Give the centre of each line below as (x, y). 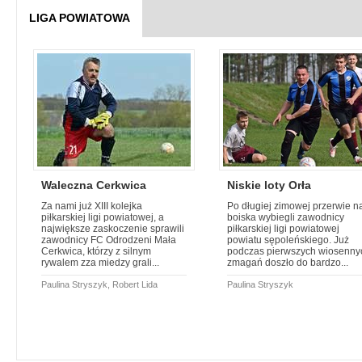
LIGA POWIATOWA (80, 18)
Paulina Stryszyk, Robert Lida (99, 284)
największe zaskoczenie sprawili (113, 229)
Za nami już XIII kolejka (92, 206)
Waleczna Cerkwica (94, 185)
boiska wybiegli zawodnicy (286, 217)
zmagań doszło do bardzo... (288, 263)
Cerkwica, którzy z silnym (96, 251)
